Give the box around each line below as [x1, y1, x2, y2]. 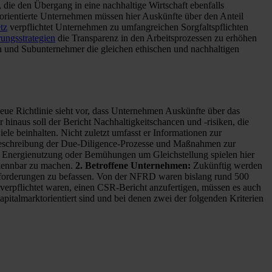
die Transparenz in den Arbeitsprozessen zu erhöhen [55, 32, 257, 43]
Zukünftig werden [193, 160, 262, 171]
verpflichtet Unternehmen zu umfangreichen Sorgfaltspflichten [7, 21, 248, 32]
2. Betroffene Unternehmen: [75, 160, 193, 171]
